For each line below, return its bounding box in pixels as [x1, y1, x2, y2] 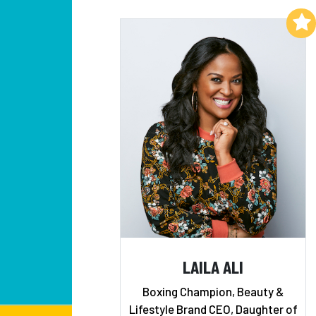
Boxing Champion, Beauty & [142, 284, 284, 298]
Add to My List [212, 16, 284, 28]
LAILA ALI [183, 255, 243, 277]
